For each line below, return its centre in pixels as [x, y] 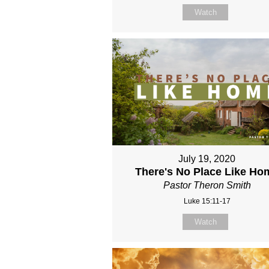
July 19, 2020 [207, 159]
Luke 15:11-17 [207, 201]
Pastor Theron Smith [207, 185]
